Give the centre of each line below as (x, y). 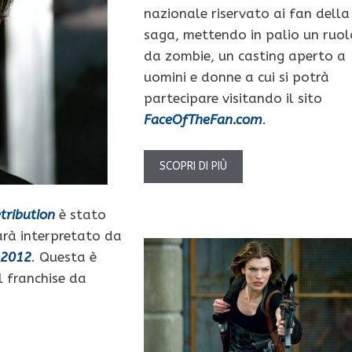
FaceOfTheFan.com (203, 119)
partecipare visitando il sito (233, 98)
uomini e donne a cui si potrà (236, 77)
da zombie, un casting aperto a (244, 55)
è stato (81, 215)
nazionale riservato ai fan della (246, 13)
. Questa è (64, 257)
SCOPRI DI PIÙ (193, 167)
